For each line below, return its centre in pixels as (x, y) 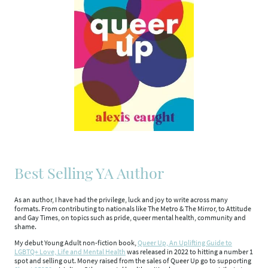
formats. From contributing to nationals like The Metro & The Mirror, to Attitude (133, 208)
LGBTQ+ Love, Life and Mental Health (70, 251)
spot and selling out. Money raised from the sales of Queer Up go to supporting (133, 260)
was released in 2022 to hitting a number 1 (189, 251)
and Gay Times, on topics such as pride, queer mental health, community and (130, 217)
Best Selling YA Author (89, 172)
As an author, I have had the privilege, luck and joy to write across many (121, 199)
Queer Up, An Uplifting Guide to (185, 242)
